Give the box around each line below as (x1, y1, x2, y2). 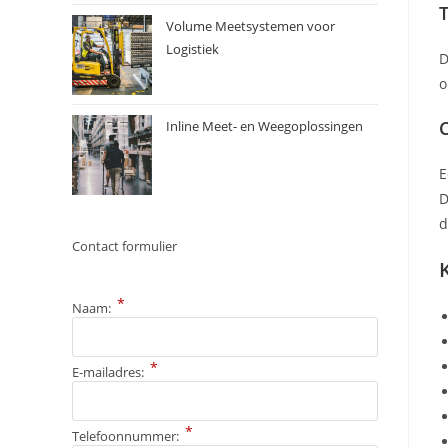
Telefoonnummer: (72, 427, 182, 446)
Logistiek (166, 40, 219, 59)
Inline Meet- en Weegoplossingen (166, 117, 363, 136)
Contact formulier (72, 237, 177, 256)
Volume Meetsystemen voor (166, 17, 335, 36)
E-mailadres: (72, 363, 147, 382)
